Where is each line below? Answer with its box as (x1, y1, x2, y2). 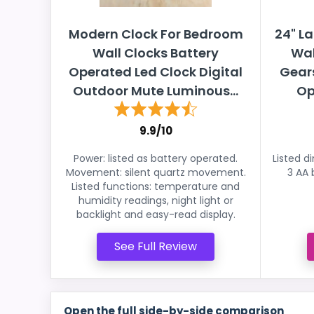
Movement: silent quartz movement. (65, 165, 246, 179)
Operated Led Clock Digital (69, 63, 243, 81)
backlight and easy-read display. (76, 207, 235, 221)
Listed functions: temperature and (71, 179, 240, 193)
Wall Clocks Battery (93, 44, 219, 62)
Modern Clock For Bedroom (68, 25, 243, 43)
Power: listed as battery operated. (74, 151, 238, 165)
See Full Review (114, 238, 197, 254)
